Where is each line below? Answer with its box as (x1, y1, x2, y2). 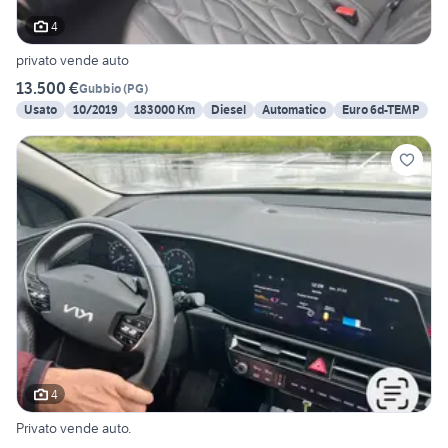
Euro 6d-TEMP (342, 102, 420, 118)
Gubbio (79, 80, 121, 96)
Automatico (262, 102, 326, 118)
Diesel (211, 102, 246, 118)
